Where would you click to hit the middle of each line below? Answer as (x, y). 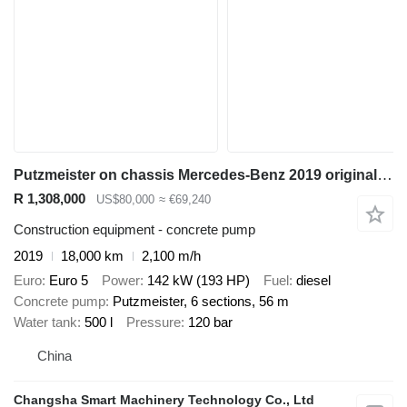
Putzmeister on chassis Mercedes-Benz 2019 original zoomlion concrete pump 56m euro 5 (385, 174)
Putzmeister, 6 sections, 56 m (201, 301)
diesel (313, 280)
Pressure (154, 322)
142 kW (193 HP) (199, 280)
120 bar (210, 322)
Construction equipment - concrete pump (134, 230)
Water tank (45, 322)
